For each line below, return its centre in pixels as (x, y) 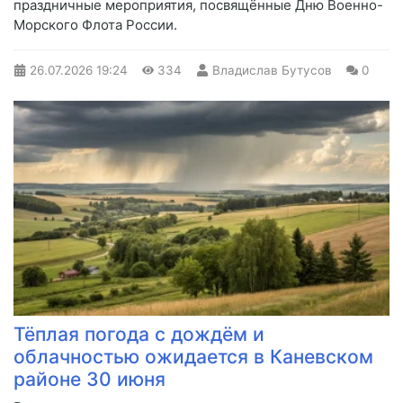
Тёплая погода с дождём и (139, 335)
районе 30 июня (90, 380)
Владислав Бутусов (272, 71)
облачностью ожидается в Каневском (193, 357)
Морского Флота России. (95, 25)
